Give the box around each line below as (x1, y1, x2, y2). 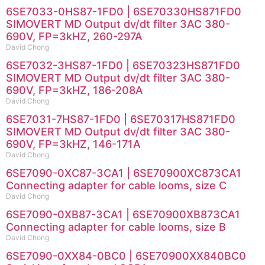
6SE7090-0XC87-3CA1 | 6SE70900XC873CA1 (6, 166, 241, 179)
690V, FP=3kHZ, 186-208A (6, 83, 143, 96)
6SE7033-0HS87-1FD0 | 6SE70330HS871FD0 (6, 5, 241, 18)
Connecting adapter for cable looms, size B (6, 220, 226, 233)
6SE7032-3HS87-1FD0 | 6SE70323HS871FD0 (6, 59, 240, 72)
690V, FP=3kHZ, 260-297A (6, 30, 143, 43)
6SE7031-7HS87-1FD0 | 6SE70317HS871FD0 (6, 112, 235, 125)
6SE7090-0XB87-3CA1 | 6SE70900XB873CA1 (6, 208, 240, 221)
